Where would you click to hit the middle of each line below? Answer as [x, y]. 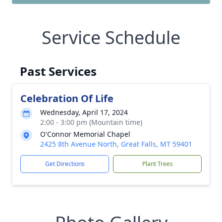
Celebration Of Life [67, 98]
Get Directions [65, 164]
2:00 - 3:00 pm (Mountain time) [91, 122]
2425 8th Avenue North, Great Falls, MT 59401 [116, 144]
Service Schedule [111, 37]
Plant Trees [157, 164]
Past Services [58, 71]
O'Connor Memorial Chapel [85, 134]
